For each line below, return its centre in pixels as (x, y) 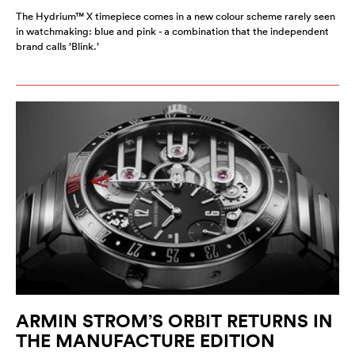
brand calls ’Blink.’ (57, 46)
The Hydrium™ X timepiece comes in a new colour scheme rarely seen (176, 16)
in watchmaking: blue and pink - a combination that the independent (172, 31)
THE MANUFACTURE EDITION (145, 341)
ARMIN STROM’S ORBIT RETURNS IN (174, 321)
